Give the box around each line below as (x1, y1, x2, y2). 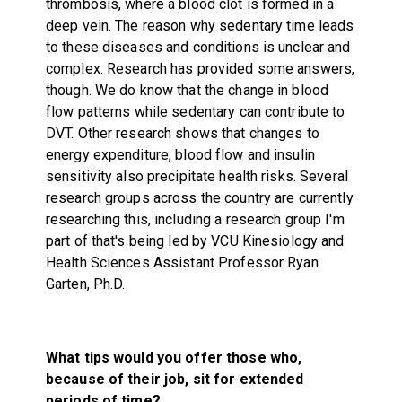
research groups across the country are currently (45, 188, 354, 206)
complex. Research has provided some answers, (45, 59, 355, 77)
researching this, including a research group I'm (45, 210, 345, 228)
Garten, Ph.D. (45, 275, 126, 293)
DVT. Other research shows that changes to (45, 124, 319, 142)
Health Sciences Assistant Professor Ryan (45, 253, 319, 271)
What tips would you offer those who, (45, 348, 302, 366)
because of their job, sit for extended (45, 370, 304, 388)
